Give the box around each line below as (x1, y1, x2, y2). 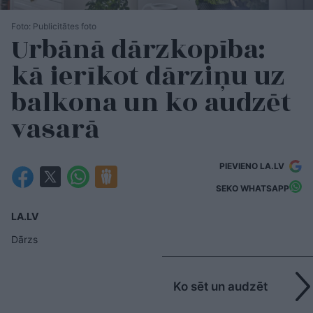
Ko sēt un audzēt (173, 279, 268, 293)
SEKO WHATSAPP (216, 182, 289, 194)
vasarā (11, 110, 105, 150)
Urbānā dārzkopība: (11, 30, 265, 70)
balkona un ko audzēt (11, 83, 291, 123)
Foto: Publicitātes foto (11, 21, 96, 31)
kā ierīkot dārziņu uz (11, 57, 285, 96)
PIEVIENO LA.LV (219, 161, 286, 171)
